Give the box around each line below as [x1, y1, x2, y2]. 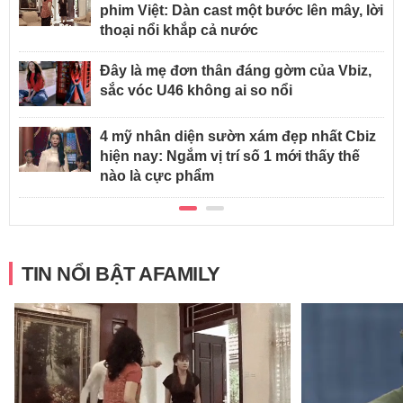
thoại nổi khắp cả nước [100, 22, 258, 39]
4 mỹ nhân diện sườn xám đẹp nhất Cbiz [100, 129, 376, 145]
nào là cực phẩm [100, 168, 214, 184]
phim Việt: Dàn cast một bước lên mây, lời [100, 3, 383, 19]
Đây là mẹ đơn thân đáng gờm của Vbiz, [100, 63, 372, 79]
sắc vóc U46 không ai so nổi [100, 83, 292, 99]
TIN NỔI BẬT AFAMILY [22, 263, 220, 286]
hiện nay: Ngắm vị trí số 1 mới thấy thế [100, 148, 360, 165]
